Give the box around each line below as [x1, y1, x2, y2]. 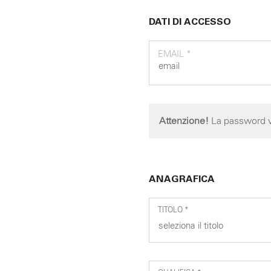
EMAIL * [157, 49, 191, 59]
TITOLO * [157, 206, 189, 214]
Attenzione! [158, 115, 209, 126]
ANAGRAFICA [148, 175, 215, 184]
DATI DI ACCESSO [148, 18, 231, 27]
